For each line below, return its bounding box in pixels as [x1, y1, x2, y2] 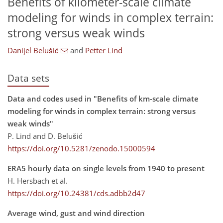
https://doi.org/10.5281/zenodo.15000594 [7, 143, 155, 153]
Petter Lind [85, 45, 122, 56]
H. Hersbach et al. [7, 175, 68, 186]
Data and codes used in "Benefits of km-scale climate [7, 93, 199, 104]
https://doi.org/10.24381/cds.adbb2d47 [7, 188, 145, 198]
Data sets [7, 72, 49, 85]
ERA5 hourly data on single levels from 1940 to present [7, 163, 205, 173]
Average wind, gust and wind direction [7, 208, 145, 218]
